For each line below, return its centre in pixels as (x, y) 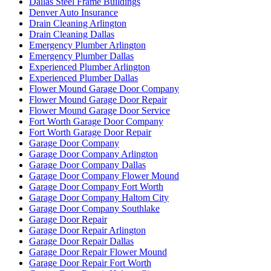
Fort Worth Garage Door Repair (90, 132)
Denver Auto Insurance (73, 12)
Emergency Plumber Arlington (87, 45)
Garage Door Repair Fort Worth (90, 263)
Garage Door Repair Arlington (87, 230)
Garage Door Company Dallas (87, 165)
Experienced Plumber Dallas (83, 77)
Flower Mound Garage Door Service (100, 110)
